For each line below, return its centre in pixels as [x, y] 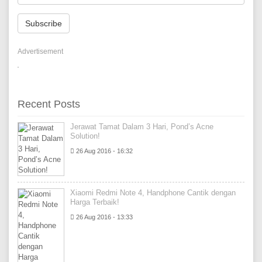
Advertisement [40, 51]
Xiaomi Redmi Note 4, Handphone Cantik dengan [153, 193]
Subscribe [44, 23]
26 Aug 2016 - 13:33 [104, 217]
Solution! [85, 136]
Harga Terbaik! [95, 202]
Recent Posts [49, 104]
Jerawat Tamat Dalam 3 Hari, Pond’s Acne [142, 127]
